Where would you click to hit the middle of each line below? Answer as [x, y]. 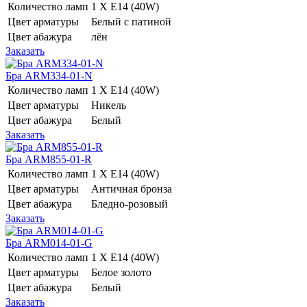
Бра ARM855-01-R [49, 159]
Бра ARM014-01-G [49, 243]
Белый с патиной [133, 21]
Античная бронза [133, 188]
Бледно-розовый [131, 204]
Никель [110, 105]
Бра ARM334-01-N [49, 75]
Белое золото [123, 272]
